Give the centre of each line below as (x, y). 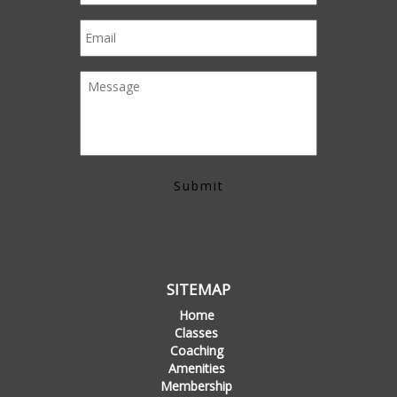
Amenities (196, 369)
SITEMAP (198, 290)
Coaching (196, 351)
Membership (196, 386)
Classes (196, 333)
